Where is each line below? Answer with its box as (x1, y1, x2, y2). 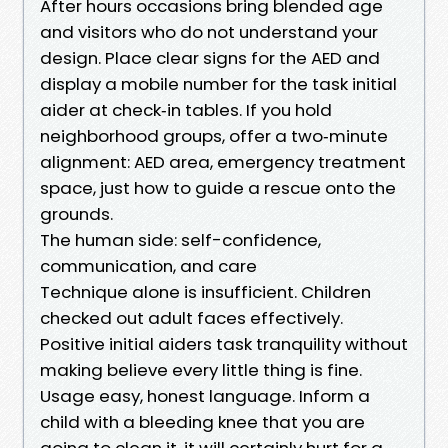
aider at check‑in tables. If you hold (40, 97, 332, 122)
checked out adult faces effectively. (40, 305, 343, 330)
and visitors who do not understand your (40, 19, 378, 44)
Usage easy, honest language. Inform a (40, 383, 370, 408)
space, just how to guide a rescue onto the (40, 175, 396, 200)
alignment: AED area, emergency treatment (40, 149, 406, 174)
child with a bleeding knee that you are (40, 409, 365, 434)
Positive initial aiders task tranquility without (40, 331, 408, 356)
